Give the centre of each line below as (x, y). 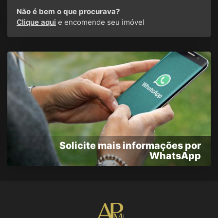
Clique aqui (36, 22)
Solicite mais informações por (130, 146)
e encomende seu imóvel (100, 22)
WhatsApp (175, 156)
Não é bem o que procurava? (68, 11)
